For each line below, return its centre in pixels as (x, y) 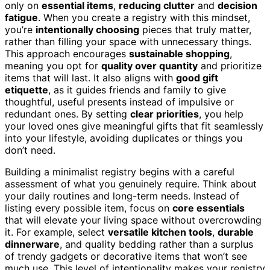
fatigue (21, 17)
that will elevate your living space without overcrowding (133, 220)
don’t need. (30, 150)
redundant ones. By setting (67, 114)
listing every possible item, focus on (89, 208)
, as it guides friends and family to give (137, 89)
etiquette (27, 89)
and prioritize (230, 65)
